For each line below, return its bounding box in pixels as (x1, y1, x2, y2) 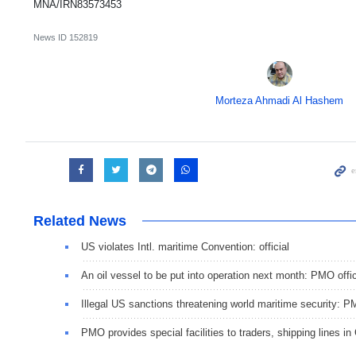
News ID (33, 33, 69, 43)
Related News (33, 213, 126, 230)
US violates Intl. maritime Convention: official (81, 241, 289, 253)
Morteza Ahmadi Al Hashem (215, 95, 344, 107)
